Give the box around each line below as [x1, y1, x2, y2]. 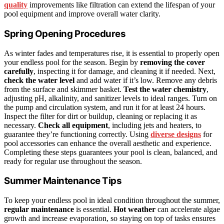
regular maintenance [4, 205, 74, 214]
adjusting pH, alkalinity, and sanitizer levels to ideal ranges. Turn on [4, 93, 217, 102]
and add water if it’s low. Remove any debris [74, 75, 217, 84]
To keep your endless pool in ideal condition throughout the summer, [4, 196, 220, 205]
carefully [4, 66, 33, 75]
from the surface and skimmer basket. [4, 84, 123, 93]
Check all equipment [38, 120, 108, 129]
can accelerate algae [155, 205, 220, 214]
